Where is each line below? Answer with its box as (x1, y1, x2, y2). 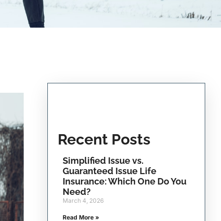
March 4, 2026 (63, 197, 104, 204)
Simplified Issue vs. (63, 155, 144, 166)
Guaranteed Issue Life (63, 166, 156, 176)
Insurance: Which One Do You (63, 176, 186, 186)
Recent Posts (58, 131, 150, 148)
